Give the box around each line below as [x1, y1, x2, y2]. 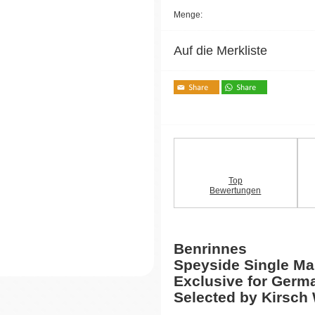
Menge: [174, 9, 202, 20]
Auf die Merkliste [174, 43, 267, 58]
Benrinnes [174, 240, 247, 257]
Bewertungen [210, 185, 262, 195]
